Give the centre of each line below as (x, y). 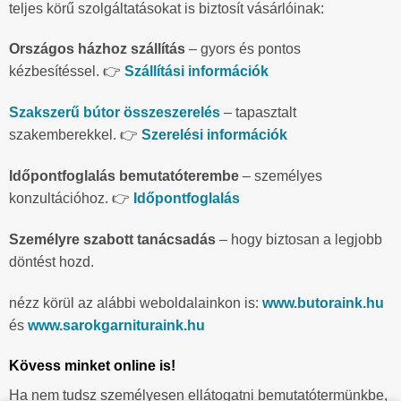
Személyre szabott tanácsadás (112, 239)
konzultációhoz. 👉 (69, 198)
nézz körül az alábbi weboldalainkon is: (136, 303)
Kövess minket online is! (92, 366)
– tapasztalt (258, 113)
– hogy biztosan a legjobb (299, 239)
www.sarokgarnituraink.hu (116, 325)
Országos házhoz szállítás (97, 49)
